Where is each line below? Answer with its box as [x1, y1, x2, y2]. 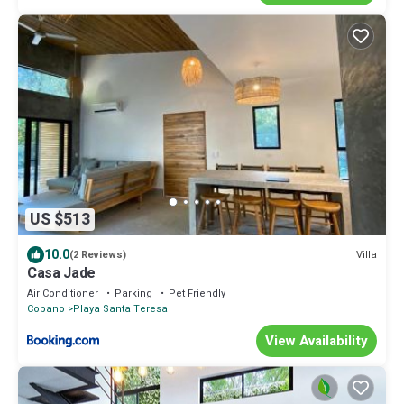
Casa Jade [27, 262, 96, 285]
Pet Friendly [169, 286, 225, 302]
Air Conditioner [27, 286, 98, 302]
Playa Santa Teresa [73, 301, 168, 317]
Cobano [27, 301, 65, 317]
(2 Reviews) [69, 247, 126, 263]
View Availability [265, 331, 368, 352]
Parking [115, 286, 152, 302]
